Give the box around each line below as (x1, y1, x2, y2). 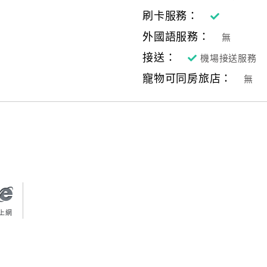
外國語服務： (142, 31, 210, 43)
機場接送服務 (200, 54, 257, 63)
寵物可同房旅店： (142, 73, 232, 85)
